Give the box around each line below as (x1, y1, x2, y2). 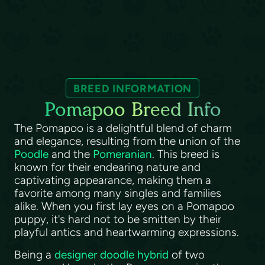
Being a (14, 248, 54, 261)
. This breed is (152, 147, 219, 161)
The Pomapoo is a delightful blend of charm (14, 121, 232, 135)
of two (169, 248, 205, 261)
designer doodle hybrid (54, 248, 169, 261)
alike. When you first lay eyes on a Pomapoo (14, 199, 234, 213)
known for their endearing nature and (14, 160, 201, 174)
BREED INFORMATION (73, 82, 192, 95)
